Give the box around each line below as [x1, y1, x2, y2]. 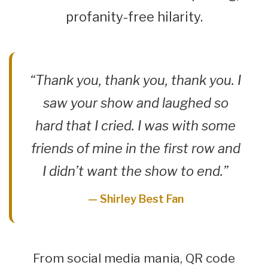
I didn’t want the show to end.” [42, 163, 229, 179]
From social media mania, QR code [33, 251, 235, 266]
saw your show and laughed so [42, 95, 229, 111]
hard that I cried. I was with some [35, 118, 236, 134]
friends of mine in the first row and [31, 141, 240, 157]
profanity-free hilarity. [65, 9, 203, 25]
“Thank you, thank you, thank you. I [30, 72, 241, 89]
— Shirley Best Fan [87, 193, 184, 206]
